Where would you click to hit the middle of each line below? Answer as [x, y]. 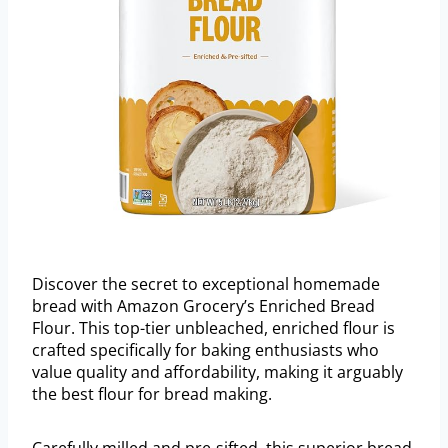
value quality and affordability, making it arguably [217, 372]
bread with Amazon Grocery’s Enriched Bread [203, 306]
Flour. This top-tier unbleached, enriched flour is [213, 328]
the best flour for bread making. [152, 394]
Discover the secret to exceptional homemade [206, 284]
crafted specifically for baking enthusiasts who [205, 350]
